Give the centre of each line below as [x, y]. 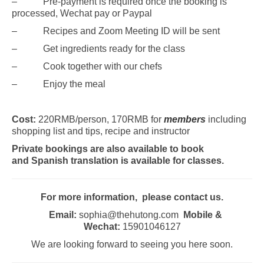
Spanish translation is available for [109, 160]
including [227, 119]
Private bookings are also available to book [108, 148]
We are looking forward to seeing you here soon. [132, 244]
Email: [63, 214]
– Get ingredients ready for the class [98, 48]
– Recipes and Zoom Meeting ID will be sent [116, 31]
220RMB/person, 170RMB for [100, 119]
